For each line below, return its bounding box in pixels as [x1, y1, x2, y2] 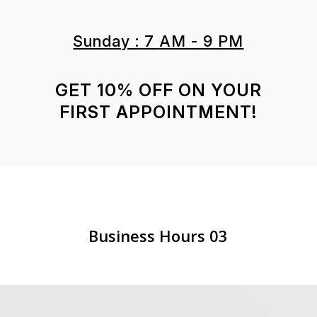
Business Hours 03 [88, 225, 229, 246]
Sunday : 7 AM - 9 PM [73, 32, 244, 50]
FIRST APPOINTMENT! [59, 102, 258, 122]
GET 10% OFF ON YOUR [54, 80, 262, 100]
